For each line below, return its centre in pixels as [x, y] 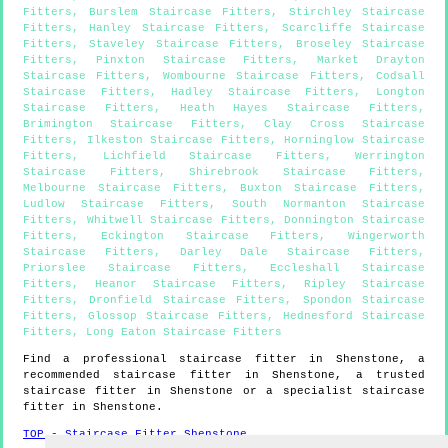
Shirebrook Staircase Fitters [303, 171]
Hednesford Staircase [354, 315]
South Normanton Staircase [328, 203]
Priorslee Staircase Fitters [132, 267]
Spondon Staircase [364, 299]
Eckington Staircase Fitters [210, 235]
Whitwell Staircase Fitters [178, 219]
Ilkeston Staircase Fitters [178, 139]
